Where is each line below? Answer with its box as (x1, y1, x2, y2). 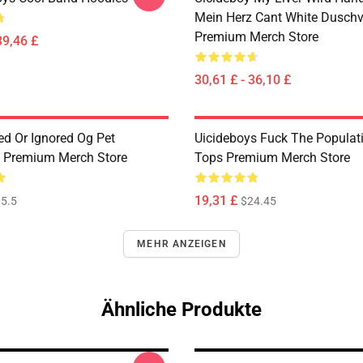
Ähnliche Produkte (101, 298, 262, 321)
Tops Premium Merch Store (194, 150, 350, 165)
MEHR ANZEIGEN (137, 238, 226, 250)
